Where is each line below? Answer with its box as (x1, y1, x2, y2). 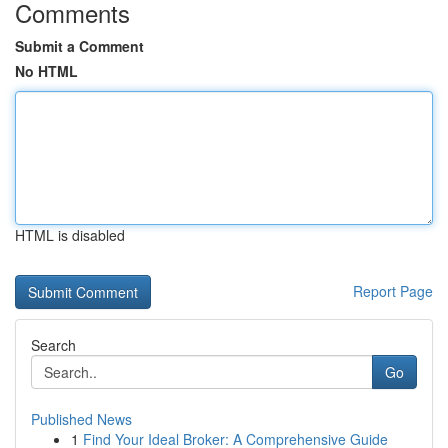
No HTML (15, 61, 78, 81)
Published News (31, 409, 132, 429)
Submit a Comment (15, 36, 144, 56)
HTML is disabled (15, 225, 125, 245)
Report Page (353, 281, 433, 301)
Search (31, 335, 76, 355)
